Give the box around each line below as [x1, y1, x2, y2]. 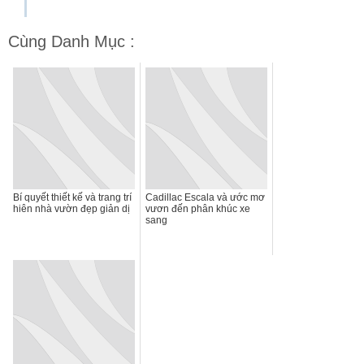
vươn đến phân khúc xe [145, 202, 250, 214]
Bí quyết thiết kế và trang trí [13, 191, 132, 203]
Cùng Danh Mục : [8, 32, 135, 50]
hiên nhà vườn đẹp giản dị [13, 202, 130, 214]
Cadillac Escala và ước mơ [145, 191, 265, 203]
